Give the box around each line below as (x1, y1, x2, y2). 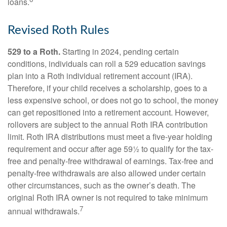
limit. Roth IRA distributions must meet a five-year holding (8, 130, 212, 142)
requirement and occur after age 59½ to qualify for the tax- (8, 142, 213, 155)
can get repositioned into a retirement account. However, (8, 106, 209, 118)
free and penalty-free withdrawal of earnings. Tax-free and (8, 155, 213, 167)
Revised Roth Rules (8, 24, 109, 36)
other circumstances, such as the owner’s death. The (8, 179, 196, 191)
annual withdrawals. (8, 205, 80, 217)
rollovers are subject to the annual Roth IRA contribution (8, 118, 208, 130)
